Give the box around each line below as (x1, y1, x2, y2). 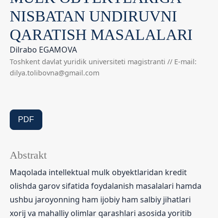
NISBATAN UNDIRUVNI (10, 7, 177, 25)
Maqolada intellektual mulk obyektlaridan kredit (10, 166, 187, 178)
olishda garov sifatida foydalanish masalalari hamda (10, 180, 201, 191)
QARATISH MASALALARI (10, 25, 193, 43)
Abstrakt (10, 149, 47, 161)
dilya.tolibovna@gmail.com (10, 68, 99, 77)
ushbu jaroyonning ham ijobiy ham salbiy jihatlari (10, 194, 191, 205)
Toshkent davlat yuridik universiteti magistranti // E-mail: (10, 56, 197, 66)
